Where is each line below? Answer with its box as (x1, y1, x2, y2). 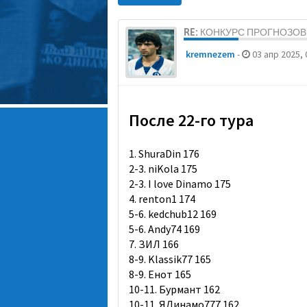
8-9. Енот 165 (129, 267, 191, 281)
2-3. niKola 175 (129, 162, 197, 175)
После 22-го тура (129, 110, 254, 131)
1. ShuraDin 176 (129, 147, 199, 160)
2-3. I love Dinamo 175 (129, 177, 231, 191)
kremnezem (186, 48, 235, 60)
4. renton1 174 (129, 192, 195, 206)
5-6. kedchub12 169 (129, 207, 217, 221)
